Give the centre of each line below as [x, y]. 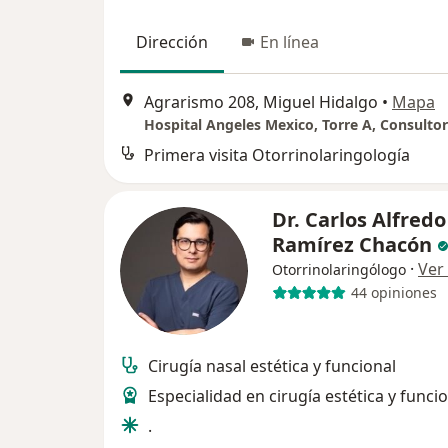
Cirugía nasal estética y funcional [272, 365]
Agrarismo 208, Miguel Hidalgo [261, 101]
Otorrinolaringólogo [339, 269]
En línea [289, 42]
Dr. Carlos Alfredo [359, 219]
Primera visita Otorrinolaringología [277, 154]
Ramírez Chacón [354, 244]
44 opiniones [393, 292]
